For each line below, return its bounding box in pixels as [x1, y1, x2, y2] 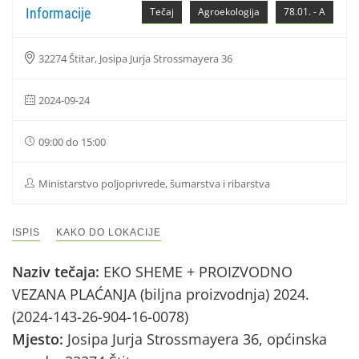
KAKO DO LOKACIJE [56, 227, 161, 238]
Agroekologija [198, 5, 260, 18]
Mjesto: [12, 329, 67, 349]
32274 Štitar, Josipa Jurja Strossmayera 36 [38, 51, 232, 66]
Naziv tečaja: [12, 262, 103, 281]
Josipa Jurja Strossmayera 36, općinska [67, 329, 327, 349]
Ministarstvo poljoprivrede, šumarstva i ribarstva [38, 176, 270, 191]
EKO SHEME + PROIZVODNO [103, 262, 292, 281]
